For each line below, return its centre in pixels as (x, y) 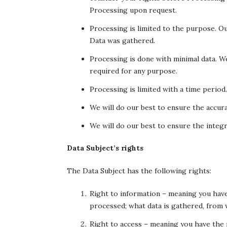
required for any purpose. (134, 71)
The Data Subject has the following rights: (139, 171)
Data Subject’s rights (105, 148)
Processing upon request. (133, 10)
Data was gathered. (122, 41)
